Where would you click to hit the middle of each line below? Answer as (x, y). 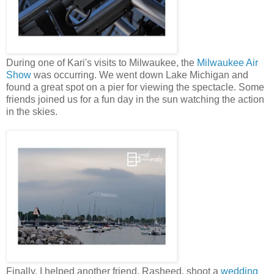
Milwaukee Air (228, 63)
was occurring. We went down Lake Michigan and (140, 75)
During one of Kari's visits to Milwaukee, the (102, 63)
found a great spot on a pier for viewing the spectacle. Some (135, 87)
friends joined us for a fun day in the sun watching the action (135, 100)
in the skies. (32, 112)
